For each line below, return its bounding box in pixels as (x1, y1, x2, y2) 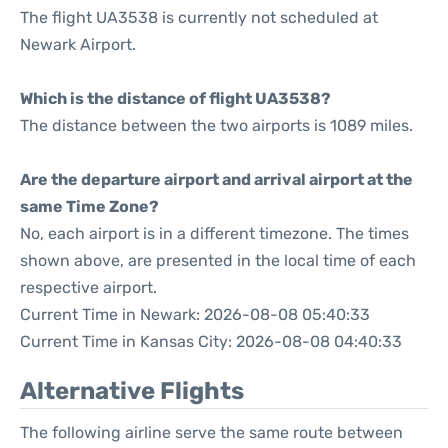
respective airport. (20, 278, 157, 297)
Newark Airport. (20, 35, 136, 54)
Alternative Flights (20, 377, 244, 405)
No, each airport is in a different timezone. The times (20, 224, 409, 243)
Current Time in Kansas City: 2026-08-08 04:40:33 (20, 332, 402, 351)
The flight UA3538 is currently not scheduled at (20, 8, 378, 27)
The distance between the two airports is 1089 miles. (20, 116, 413, 135)
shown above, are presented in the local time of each (20, 251, 416, 270)
